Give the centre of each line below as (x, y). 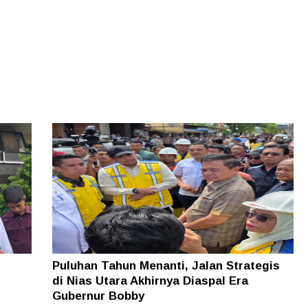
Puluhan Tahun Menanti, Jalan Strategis (166, 265)
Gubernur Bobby (98, 296)
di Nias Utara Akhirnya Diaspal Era (150, 280)
